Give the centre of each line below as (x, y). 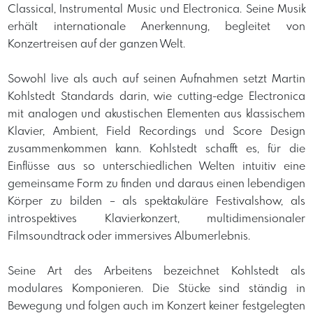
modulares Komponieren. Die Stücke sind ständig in (156, 289)
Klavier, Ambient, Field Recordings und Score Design (156, 132)
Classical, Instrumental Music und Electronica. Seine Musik (156, 10)
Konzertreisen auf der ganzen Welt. (98, 45)
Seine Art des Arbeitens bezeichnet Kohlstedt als (156, 272)
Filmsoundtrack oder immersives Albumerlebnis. (129, 237)
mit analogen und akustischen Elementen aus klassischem (156, 115)
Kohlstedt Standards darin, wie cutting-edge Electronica (156, 97)
